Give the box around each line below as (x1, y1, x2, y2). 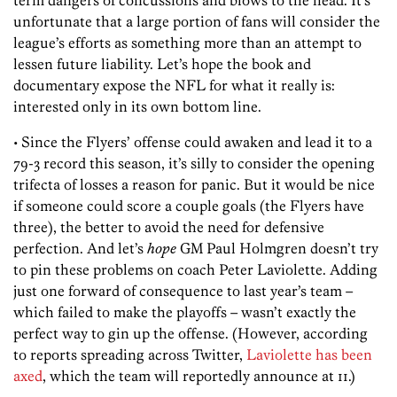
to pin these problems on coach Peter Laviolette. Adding (13, 260, 378, 278)
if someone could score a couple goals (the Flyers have (13, 196, 364, 214)
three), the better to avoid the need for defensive (13, 217, 324, 236)
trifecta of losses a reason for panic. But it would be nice (13, 175, 375, 193)
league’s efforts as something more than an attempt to (13, 33, 362, 51)
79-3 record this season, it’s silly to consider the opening (13, 153, 375, 172)
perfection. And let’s (13, 238, 147, 257)
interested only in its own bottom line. (13, 97, 261, 115)
